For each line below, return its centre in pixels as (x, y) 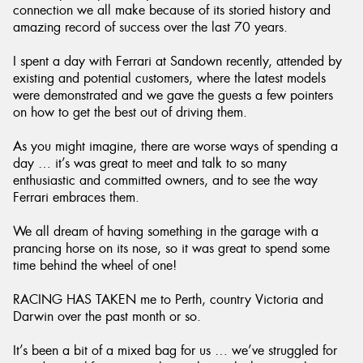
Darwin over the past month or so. (107, 316)
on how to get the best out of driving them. (130, 112)
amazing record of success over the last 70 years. (150, 27)
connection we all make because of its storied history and (172, 10)
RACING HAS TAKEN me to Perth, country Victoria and (168, 299)
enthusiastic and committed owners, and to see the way (165, 180)
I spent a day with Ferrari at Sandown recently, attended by (177, 61)
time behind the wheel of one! (95, 265)
